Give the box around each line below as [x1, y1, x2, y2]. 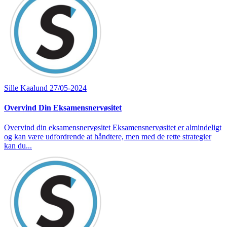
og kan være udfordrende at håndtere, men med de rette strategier [4, 132, 211, 141]
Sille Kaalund [4, 83, 50, 92]
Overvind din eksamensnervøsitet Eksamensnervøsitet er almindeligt [4, 123, 221, 132]
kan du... [4, 141, 32, 150]
